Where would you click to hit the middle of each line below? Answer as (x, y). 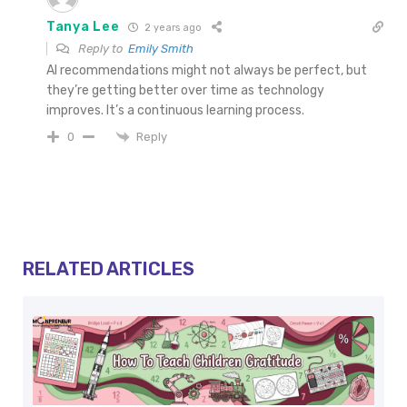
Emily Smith (161, 48)
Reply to (102, 48)
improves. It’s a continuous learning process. (175, 110)
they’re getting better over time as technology (185, 90)
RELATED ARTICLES (109, 269)
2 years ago (172, 28)
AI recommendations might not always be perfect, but (207, 70)
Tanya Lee (83, 27)
